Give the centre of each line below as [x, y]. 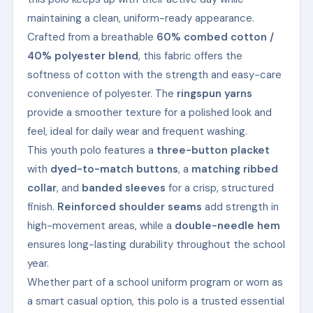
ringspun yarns [214, 93]
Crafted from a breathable [92, 37]
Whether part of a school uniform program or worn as [155, 282]
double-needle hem [227, 225]
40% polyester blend [82, 56]
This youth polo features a [92, 150]
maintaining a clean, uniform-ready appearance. [140, 18]
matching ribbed [234, 169]
